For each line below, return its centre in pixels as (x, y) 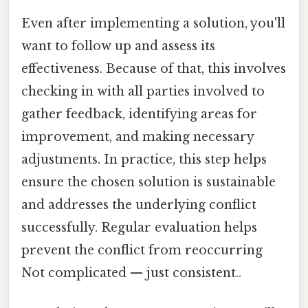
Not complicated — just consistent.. (131, 273)
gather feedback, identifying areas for (139, 114)
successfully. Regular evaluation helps (139, 227)
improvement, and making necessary (137, 136)
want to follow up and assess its (118, 46)
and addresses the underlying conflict (139, 205)
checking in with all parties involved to (143, 91)
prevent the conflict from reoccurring (142, 250)
